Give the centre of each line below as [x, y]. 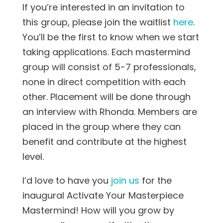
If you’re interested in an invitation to [103, 7]
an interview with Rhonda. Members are [110, 112]
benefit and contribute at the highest [104, 142]
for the [155, 181]
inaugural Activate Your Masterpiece [103, 196]
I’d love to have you [66, 181]
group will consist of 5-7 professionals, [109, 67]
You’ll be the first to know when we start [111, 37]
